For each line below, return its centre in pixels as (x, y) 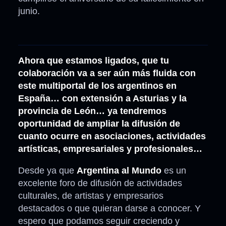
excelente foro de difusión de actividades (100, 183)
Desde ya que (47, 171)
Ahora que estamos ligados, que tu (94, 61)
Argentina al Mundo (119, 171)
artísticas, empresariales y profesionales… (110, 149)
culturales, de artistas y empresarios (91, 196)
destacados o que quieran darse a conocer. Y (109, 209)
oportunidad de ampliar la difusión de (99, 124)
